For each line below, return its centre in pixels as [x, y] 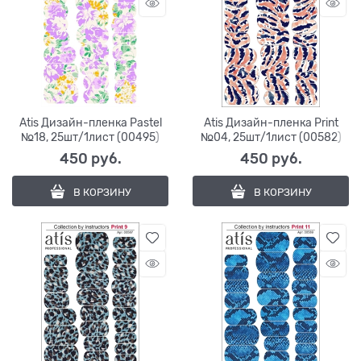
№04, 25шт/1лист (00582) [271, 137]
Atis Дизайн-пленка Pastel [90, 122]
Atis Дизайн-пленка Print [271, 122]
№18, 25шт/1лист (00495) [90, 137]
